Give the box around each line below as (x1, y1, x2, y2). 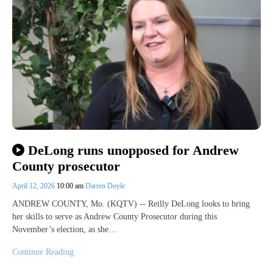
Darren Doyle (85, 182, 125, 190)
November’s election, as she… (12, 225, 117, 234)
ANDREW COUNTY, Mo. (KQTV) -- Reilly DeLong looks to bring (12, 199, 250, 208)
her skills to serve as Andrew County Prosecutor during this (12, 212, 217, 221)
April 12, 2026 (12, 182, 57, 190)
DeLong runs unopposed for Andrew (27, 142, 239, 158)
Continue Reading (12, 247, 74, 257)
